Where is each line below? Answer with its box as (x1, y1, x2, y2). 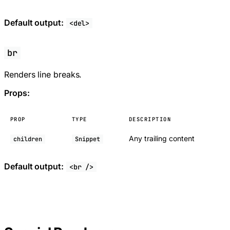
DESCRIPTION (129, 116, 171, 123)
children (13, 135, 42, 144)
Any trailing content (129, 134, 195, 143)
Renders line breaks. (4, 69, 82, 80)
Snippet (75, 135, 100, 144)
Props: (4, 88, 30, 99)
